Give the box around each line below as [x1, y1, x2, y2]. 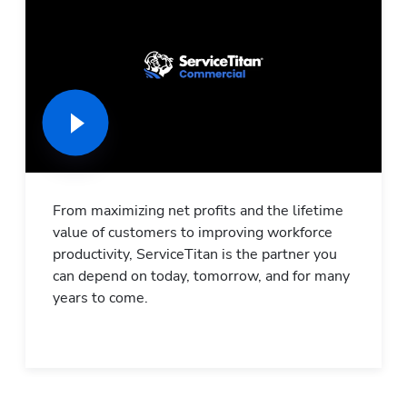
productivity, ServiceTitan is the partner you [53, 244, 337, 265]
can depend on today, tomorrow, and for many [53, 266, 350, 287]
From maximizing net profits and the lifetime [53, 201, 343, 222]
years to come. [53, 288, 148, 309]
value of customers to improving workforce [53, 223, 333, 243]
